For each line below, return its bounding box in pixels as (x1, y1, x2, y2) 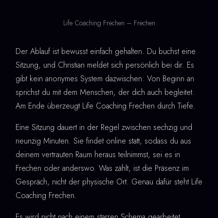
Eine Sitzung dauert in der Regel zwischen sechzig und (16, 121, 192, 133)
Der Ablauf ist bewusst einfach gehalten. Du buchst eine (16, 45, 196, 57)
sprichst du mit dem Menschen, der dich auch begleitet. (16, 86, 195, 98)
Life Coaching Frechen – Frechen (63, 18, 155, 28)
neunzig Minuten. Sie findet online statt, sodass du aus (16, 135, 191, 146)
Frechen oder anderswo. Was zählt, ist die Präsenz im (16, 162, 189, 174)
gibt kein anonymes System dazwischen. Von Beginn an (16, 73, 194, 84)
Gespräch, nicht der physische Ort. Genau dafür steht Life (16, 176, 202, 187)
